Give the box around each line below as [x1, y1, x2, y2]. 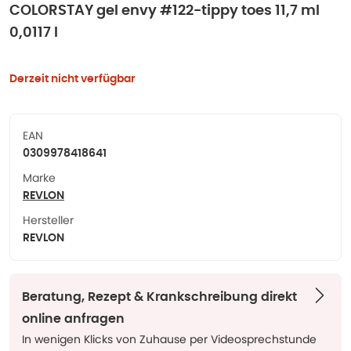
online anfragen [22, 313, 125, 325]
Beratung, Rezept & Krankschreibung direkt [22, 291, 297, 303]
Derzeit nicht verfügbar [9, 74, 136, 85]
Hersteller [23, 212, 74, 228]
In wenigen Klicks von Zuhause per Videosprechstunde [22, 331, 317, 347]
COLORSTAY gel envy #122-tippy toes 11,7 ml [9, 4, 320, 18]
